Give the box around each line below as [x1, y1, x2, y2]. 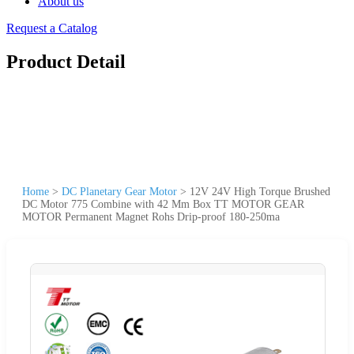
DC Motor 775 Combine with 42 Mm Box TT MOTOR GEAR [22, 198, 304, 210]
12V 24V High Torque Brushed [190, 185, 330, 198]
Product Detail [6, 51, 126, 72]
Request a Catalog [6, 21, 97, 35]
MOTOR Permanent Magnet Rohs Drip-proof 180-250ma [22, 210, 280, 223]
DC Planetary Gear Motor [62, 185, 177, 198]
